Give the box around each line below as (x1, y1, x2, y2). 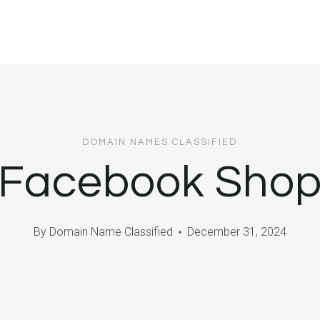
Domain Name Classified (49, 225, 173, 239)
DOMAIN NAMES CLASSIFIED (82, 136, 238, 147)
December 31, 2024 (186, 225, 286, 239)
